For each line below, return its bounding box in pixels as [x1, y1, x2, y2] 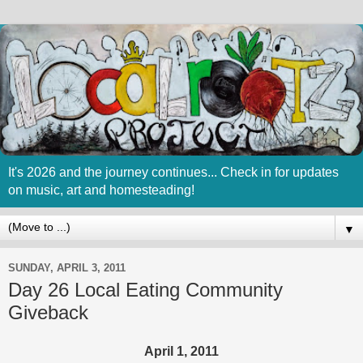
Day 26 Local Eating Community [8, 279, 283, 301]
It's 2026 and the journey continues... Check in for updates [8, 165, 339, 180]
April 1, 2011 [144, 344, 219, 359]
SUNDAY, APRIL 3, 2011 [8, 261, 126, 274]
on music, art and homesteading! [8, 183, 194, 198]
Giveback [8, 301, 88, 324]
